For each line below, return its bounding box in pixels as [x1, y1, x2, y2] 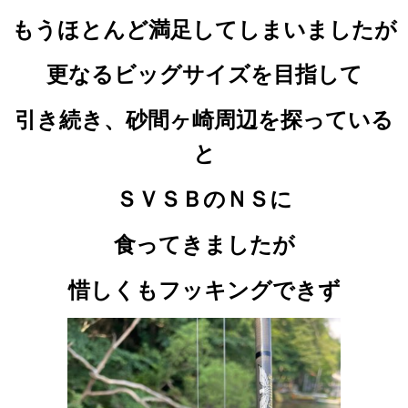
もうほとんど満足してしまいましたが [11, 15, 397, 43]
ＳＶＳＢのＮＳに [116, 186, 292, 213]
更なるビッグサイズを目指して [46, 61, 362, 88]
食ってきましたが [113, 230, 295, 258]
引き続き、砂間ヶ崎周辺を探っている [15, 107, 393, 134]
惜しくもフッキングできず [67, 276, 341, 303]
